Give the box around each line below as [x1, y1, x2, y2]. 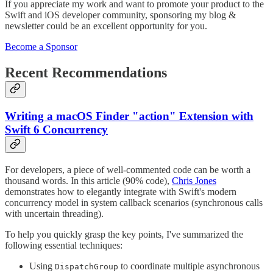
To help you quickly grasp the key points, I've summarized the [5, 229, 243, 239]
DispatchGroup [55, 261, 118, 271]
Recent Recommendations [5, 65, 167, 81]
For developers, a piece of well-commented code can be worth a [5, 164, 250, 175]
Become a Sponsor [5, 41, 77, 52]
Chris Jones [172, 175, 216, 186]
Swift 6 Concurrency [5, 123, 108, 136]
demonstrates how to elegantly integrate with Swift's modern [5, 186, 236, 197]
